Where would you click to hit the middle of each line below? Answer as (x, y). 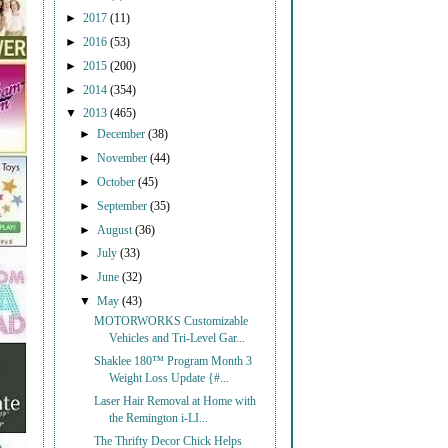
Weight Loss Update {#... (169, 378)
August (116, 230)
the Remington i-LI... (159, 418)
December (123, 135)
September (124, 206)
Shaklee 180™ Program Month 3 (173, 361)
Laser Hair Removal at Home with (175, 401)
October (118, 182)
